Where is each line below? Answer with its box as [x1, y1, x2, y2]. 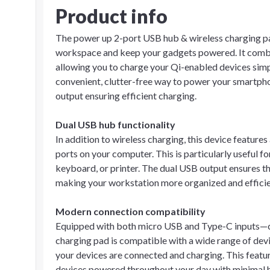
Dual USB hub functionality [55, 119, 175, 130]
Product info [55, 4, 168, 28]
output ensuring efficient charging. [55, 90, 196, 101]
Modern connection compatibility [55, 206, 206, 217]
